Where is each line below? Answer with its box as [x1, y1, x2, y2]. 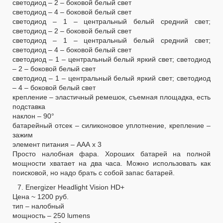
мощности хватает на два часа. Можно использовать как [12, 159, 211, 167]
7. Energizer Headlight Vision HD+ [17, 183, 124, 191]
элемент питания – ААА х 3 [12, 140, 102, 148]
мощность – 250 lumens [12, 211, 90, 220]
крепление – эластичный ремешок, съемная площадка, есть [12, 93, 211, 101]
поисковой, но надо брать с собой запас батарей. [12, 168, 175, 177]
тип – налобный [12, 202, 64, 210]
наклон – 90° [12, 111, 54, 120]
